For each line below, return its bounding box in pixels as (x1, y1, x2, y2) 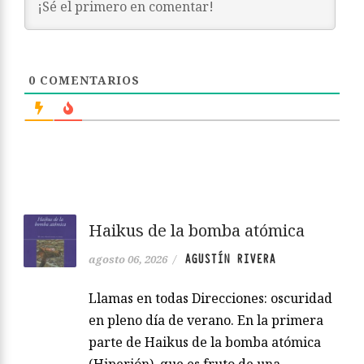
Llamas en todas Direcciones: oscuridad (89, 288, 332, 307)
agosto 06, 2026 (89, 251, 167, 266)
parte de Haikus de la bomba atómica (89, 332, 321, 351)
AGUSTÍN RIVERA (184, 250, 275, 267)
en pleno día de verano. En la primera (89, 310, 323, 329)
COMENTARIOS (36, 71, 140, 88)
